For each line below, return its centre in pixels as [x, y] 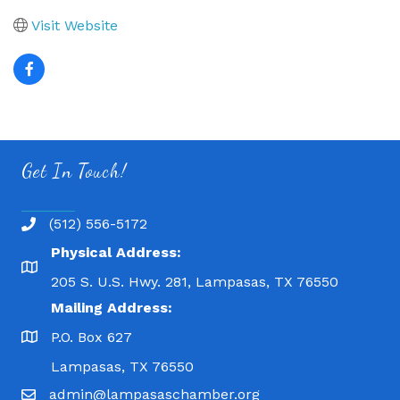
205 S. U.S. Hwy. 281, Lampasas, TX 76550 [195, 281]
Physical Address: [116, 252]
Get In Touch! [74, 171]
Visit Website [75, 25]
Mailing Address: [112, 307]
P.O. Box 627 [92, 337]
